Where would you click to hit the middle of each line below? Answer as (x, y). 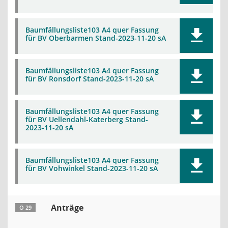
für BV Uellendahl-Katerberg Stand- (87, 119)
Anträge (67, 208)
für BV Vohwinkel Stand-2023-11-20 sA (92, 168)
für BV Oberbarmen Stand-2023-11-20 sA (96, 38)
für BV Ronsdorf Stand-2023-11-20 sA (90, 79)
